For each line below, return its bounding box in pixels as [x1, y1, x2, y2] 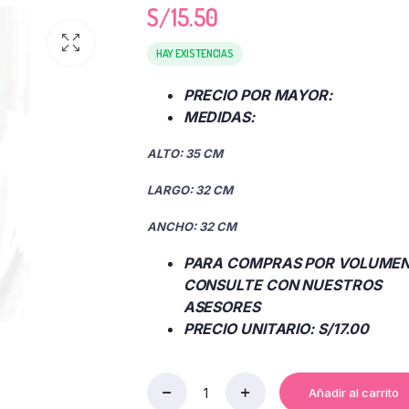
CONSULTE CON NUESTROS [183, 276, 382, 294]
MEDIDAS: [183, 108, 255, 126]
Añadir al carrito [308, 384, 399, 400]
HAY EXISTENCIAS [155, 47, 235, 60]
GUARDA [145, 392, 195, 407]
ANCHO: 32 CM [146, 219, 236, 234]
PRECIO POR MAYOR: [183, 86, 332, 104]
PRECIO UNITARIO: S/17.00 [183, 320, 370, 338]
